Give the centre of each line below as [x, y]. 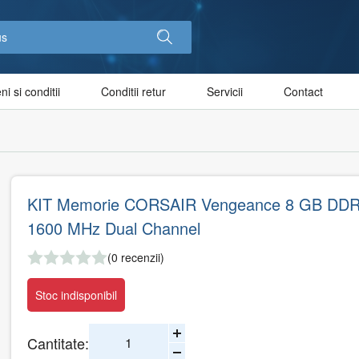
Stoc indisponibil [76, 295]
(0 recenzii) [136, 258]
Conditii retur [133, 92]
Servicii [225, 92]
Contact [303, 92]
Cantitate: [58, 343]
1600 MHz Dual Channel [114, 228]
